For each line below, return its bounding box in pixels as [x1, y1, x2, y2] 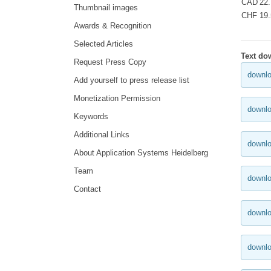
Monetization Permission [74, 94, 160, 103]
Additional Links [74, 131, 129, 139]
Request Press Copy [74, 58, 146, 67]
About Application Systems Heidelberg [74, 149, 208, 157]
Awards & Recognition [74, 22, 151, 30]
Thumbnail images [74, 4, 138, 12]
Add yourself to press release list [74, 76, 189, 85]
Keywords [74, 113, 108, 121]
